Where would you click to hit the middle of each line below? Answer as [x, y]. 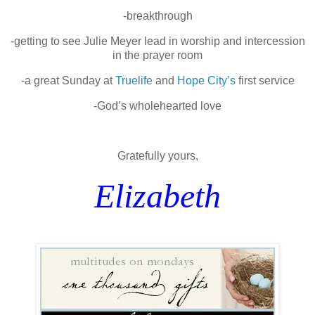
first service [265, 81]
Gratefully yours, [157, 156]
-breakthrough [157, 16]
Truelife [134, 81]
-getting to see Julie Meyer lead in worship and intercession [157, 41]
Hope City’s [206, 81]
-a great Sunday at [68, 81]
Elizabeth [157, 196]
